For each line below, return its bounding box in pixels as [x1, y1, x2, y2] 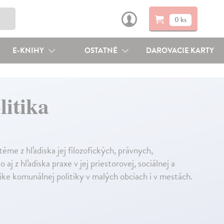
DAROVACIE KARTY [146, 45, 214, 56]
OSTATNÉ [84, 45, 119, 56]
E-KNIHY [12, 45, 45, 56]
